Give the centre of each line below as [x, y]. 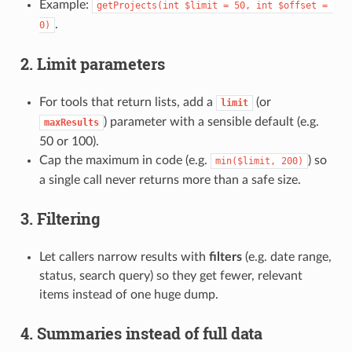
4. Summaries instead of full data [141, 333]
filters [225, 257]
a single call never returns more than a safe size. [170, 180]
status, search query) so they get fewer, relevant [170, 275]
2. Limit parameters [92, 63]
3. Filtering [60, 218]
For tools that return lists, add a [127, 102]
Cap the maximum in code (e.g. [125, 160]
